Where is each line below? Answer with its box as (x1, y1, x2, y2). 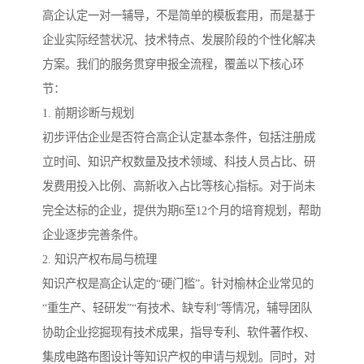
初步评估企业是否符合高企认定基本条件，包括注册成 (42, 131, 315, 145)
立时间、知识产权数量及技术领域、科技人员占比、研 (42, 155, 315, 169)
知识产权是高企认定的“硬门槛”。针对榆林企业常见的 (42, 277, 314, 291)
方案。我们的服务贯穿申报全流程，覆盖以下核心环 (42, 58, 304, 71)
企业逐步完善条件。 (42, 228, 145, 242)
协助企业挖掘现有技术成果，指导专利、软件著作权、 (42, 326, 315, 340)
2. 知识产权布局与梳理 (42, 253, 157, 266)
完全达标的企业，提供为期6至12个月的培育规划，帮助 (42, 204, 321, 218)
